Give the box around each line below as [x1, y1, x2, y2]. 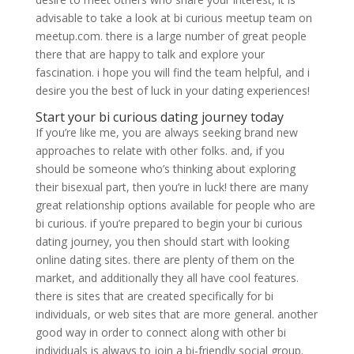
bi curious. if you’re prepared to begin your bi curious [35, 215, 303, 231]
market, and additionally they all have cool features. [35, 269, 299, 285]
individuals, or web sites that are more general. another [35, 306, 318, 322]
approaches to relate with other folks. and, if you [35, 142, 284, 158]
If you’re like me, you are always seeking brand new [35, 124, 298, 140]
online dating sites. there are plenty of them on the [35, 251, 295, 267]
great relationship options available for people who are [35, 197, 315, 213]
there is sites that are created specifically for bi [35, 288, 273, 303]
